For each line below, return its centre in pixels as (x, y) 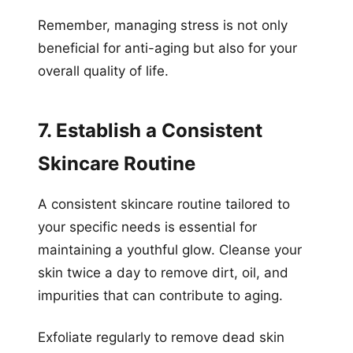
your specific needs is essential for (147, 227)
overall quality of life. (103, 71)
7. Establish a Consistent (150, 130)
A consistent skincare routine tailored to (164, 204)
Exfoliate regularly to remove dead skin (161, 337)
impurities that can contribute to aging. (160, 295)
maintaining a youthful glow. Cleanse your (170, 249)
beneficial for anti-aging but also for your (167, 48)
